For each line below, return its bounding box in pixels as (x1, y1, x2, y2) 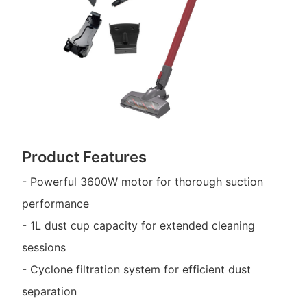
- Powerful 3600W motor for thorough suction (21, 174, 263, 188)
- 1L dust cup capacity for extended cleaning (21, 218, 255, 232)
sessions (21, 240, 66, 254)
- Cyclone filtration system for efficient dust (21, 262, 251, 276)
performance (21, 196, 89, 210)
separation (21, 284, 77, 298)
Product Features (21, 148, 147, 167)
